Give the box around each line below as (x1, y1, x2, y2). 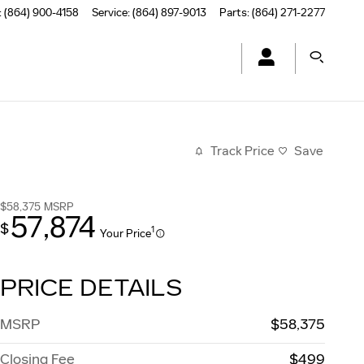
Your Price (100, 226, 151, 240)
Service (92, 6, 128, 19)
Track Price (210, 143, 275, 159)
